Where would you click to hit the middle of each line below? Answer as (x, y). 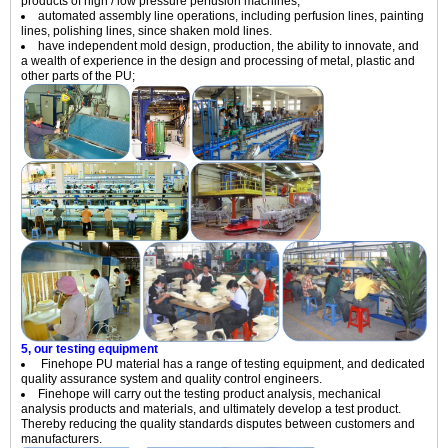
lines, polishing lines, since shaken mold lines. (146, 31)
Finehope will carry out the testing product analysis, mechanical (209, 394)
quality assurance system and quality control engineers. (171, 379)
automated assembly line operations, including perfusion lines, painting (231, 16)
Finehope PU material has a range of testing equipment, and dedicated (231, 364)
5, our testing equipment (89, 349)
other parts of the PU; (78, 76)
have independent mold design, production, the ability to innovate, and (228, 46)
